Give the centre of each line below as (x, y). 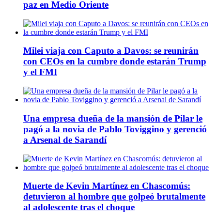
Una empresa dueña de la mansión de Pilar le (113, 118)
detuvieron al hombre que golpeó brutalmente (114, 197)
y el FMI (40, 72)
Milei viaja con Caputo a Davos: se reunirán (111, 51)
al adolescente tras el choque (79, 207)
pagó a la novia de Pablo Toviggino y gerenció (115, 129)
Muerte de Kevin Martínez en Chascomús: (107, 186)
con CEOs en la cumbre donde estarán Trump (115, 62)
